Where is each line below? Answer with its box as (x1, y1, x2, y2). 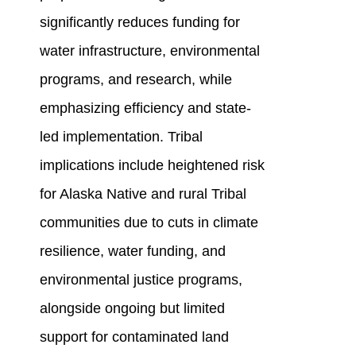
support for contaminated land (39, 329, 229, 346)
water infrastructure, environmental (39, 43, 260, 60)
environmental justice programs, (39, 272, 242, 288)
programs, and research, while (39, 72, 232, 88)
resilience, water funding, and (39, 243, 226, 260)
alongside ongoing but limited (39, 300, 225, 317)
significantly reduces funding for (39, 14, 240, 31)
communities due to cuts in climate (39, 215, 258, 231)
